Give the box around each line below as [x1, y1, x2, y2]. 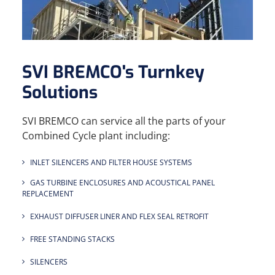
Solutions [22, 81, 98, 104]
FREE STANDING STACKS [30, 234, 115, 244]
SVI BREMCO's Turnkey [22, 61, 204, 83]
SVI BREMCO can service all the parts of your [22, 114, 226, 128]
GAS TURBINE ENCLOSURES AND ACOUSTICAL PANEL [30, 177, 215, 188]
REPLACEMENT [22, 188, 74, 199]
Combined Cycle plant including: [22, 129, 170, 142]
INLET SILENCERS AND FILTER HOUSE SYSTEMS [30, 157, 192, 168]
